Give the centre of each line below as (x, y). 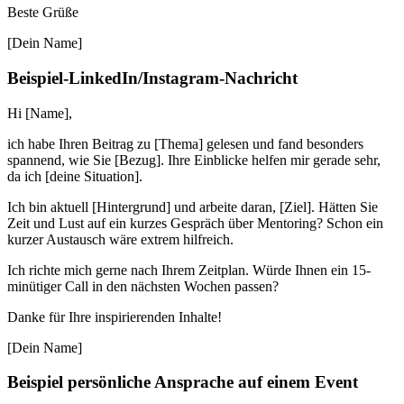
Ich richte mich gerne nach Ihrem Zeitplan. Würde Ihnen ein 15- (189, 270)
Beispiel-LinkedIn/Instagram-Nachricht (152, 78)
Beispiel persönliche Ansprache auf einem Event (183, 382)
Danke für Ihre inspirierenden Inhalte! (115, 317)
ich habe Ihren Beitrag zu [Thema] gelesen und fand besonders (185, 143)
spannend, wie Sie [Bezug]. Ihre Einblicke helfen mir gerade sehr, (194, 160)
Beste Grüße (43, 13)
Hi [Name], (40, 113)
